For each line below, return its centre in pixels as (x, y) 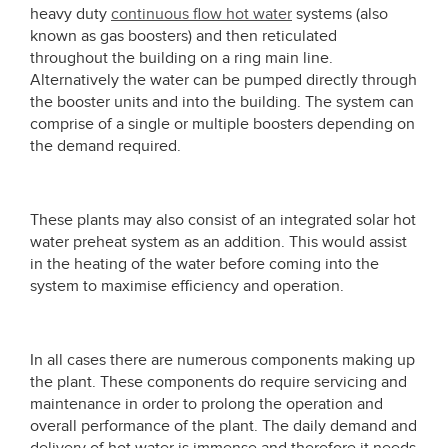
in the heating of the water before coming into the (204, 264)
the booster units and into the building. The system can (222, 102)
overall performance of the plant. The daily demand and (223, 426)
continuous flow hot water (201, 14)
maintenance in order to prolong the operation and (206, 404)
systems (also (340, 14)
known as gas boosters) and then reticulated (183, 36)
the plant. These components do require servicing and (218, 382)
